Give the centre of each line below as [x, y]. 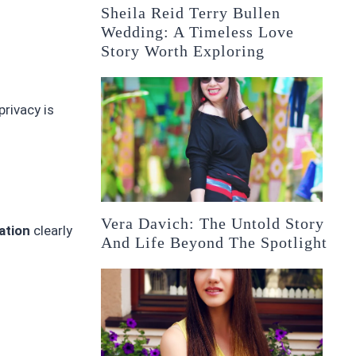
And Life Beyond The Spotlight [215, 243]
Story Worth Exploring [183, 51]
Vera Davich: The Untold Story [213, 224]
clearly [51, 231]
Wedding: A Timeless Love [198, 32]
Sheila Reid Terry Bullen [191, 13]
